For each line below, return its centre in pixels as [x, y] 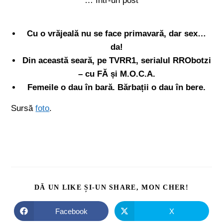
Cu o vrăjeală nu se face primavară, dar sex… [116, 34]
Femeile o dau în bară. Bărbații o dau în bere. [116, 87]
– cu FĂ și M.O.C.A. [116, 74]
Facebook [71, 211]
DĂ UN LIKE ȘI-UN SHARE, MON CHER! [111, 187]
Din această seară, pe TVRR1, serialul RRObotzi [116, 60]
